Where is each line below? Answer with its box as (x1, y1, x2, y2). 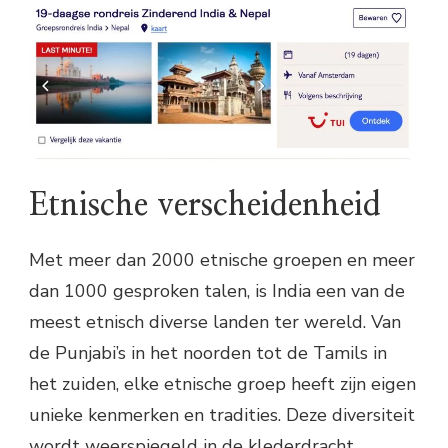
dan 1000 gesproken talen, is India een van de (29, 279, 405, 304)
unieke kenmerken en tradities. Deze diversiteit (29, 403, 415, 428)
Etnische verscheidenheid (29, 188, 381, 221)
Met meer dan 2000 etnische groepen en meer (29, 248, 415, 273)
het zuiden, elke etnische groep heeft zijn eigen (29, 372, 416, 397)
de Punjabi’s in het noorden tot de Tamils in (29, 341, 387, 366)
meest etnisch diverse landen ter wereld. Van (29, 310, 401, 335)
